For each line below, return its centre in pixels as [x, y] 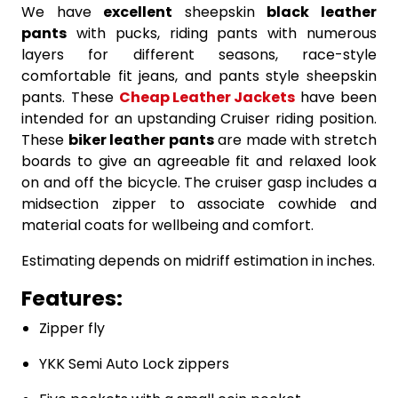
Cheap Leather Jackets [207, 97]
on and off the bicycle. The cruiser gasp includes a [199, 183]
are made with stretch [295, 140]
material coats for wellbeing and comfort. [167, 225]
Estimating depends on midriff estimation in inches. [198, 261]
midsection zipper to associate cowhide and [199, 204]
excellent [138, 12]
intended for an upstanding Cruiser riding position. [199, 119]
